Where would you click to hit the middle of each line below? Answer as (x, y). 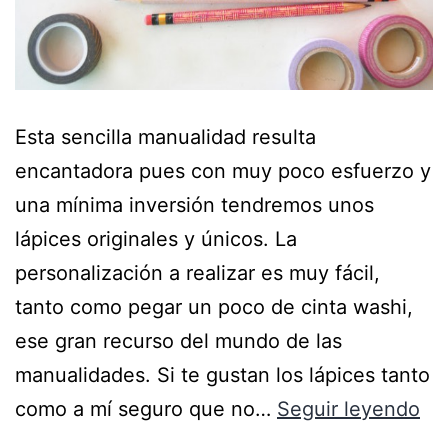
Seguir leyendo (348, 409)
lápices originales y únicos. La (156, 239)
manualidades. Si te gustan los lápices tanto (222, 375)
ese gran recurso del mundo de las (178, 341)
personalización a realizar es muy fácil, (197, 273)
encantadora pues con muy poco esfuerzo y (223, 171)
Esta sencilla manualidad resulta (165, 137)
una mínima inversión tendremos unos (194, 205)
